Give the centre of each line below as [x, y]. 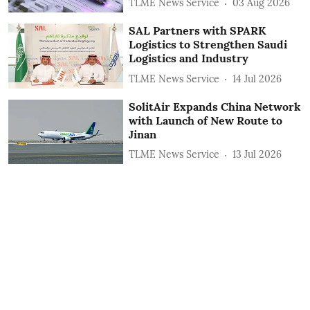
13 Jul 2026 [257, 155]
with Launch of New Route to [206, 120]
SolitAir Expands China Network [215, 106]
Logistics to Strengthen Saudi [208, 45]
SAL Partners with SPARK [198, 31]
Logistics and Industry [189, 58]
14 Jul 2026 [257, 79]
